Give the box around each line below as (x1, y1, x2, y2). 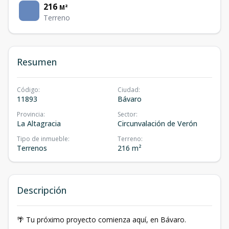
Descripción (17, 184, 66, 196)
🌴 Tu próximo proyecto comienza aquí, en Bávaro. (17, 215, 186, 224)
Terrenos (17, 143, 47, 153)
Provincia (17, 110, 43, 119)
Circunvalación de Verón (118, 119, 197, 128)
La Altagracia (17, 119, 61, 128)
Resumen (17, 56, 57, 68)
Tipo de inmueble (17, 134, 68, 143)
